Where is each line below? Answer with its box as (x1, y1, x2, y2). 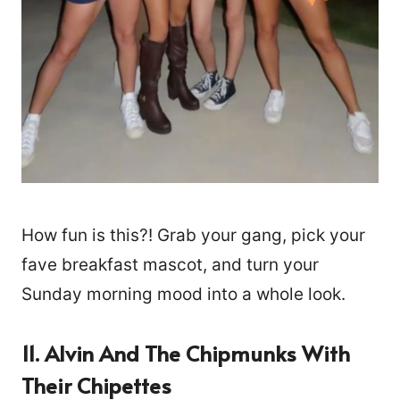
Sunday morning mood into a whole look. (21, 283, 346, 304)
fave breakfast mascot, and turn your (21, 254, 319, 275)
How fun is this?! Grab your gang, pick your (21, 224, 365, 246)
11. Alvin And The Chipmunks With (21, 337, 350, 368)
